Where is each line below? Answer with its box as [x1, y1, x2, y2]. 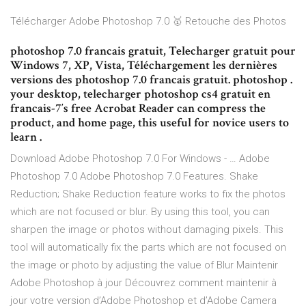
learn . [10, 129, 42, 145]
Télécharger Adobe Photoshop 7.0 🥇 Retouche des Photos [10, 15, 286, 28]
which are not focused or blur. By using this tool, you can [10, 206, 270, 219]
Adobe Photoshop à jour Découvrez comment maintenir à [10, 277, 277, 290]
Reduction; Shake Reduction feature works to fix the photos [10, 188, 286, 201]
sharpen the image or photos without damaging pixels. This [10, 223, 283, 236]
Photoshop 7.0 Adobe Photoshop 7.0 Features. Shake [10, 170, 258, 183]
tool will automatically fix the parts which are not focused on [10, 241, 286, 254]
